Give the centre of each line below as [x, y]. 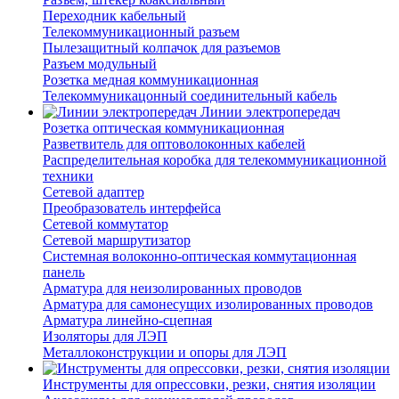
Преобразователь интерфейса [132, 208]
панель [64, 273]
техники [68, 176]
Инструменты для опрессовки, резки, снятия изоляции [209, 385]
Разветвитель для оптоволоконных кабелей [174, 144]
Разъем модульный [100, 64]
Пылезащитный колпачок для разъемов [162, 48]
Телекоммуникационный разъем [141, 32]
